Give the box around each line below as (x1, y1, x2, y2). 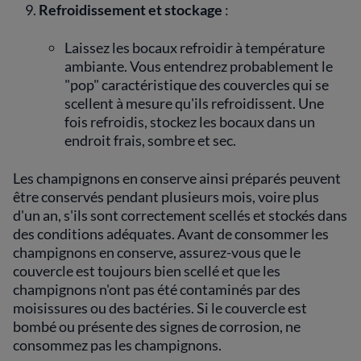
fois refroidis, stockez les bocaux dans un (64, 113, 315, 131)
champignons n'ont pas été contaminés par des (13, 280, 301, 298)
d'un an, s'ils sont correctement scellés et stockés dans (13, 206, 347, 224)
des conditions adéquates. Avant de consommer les (13, 225, 329, 243)
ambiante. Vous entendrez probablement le (64, 57, 333, 75)
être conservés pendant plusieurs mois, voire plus (13, 188, 319, 205)
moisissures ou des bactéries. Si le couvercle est (13, 299, 307, 317)
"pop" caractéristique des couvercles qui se (64, 76, 329, 93)
